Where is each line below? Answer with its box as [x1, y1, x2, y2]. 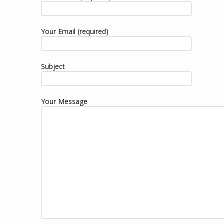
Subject [41, 61, 65, 71]
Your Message [41, 96, 87, 106]
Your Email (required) [41, 26, 108, 36]
